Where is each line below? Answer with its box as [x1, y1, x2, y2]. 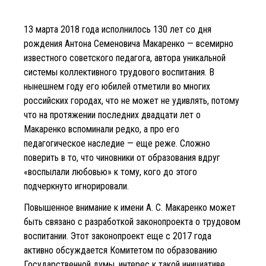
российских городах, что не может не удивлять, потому [24, 94, 239, 106]
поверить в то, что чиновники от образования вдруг [24, 151, 220, 163]
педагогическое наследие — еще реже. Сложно [24, 137, 210, 149]
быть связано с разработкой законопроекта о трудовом [24, 216, 240, 227]
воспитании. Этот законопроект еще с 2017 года [24, 230, 211, 242]
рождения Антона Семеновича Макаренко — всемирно [24, 37, 233, 49]
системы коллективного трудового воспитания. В [24, 66, 214, 78]
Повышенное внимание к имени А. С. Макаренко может [24, 201, 236, 213]
